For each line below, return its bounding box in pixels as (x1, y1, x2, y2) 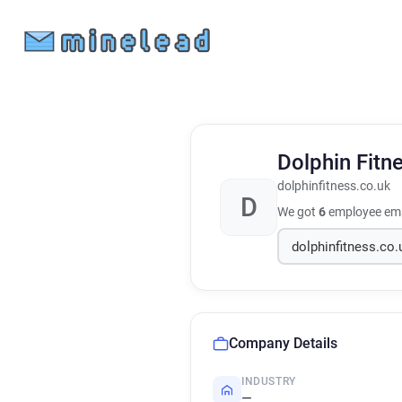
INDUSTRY (241, 375, 296, 388)
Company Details (229, 335, 337, 352)
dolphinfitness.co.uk (277, 179, 390, 194)
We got (277, 205, 319, 219)
